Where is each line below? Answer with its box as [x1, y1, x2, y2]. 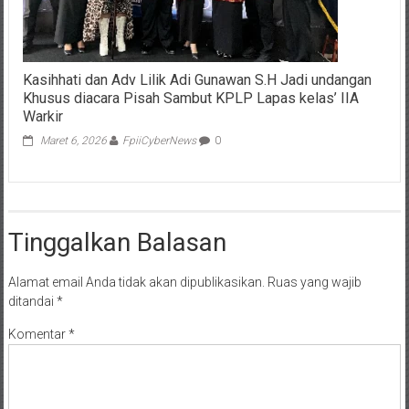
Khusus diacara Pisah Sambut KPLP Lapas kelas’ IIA [22, 89, 359, 108]
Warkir [22, 108, 63, 126]
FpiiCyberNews [121, 134, 196, 148]
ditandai [7, 294, 57, 309]
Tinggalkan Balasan [7, 227, 226, 258]
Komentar [7, 327, 68, 342]
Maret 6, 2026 [39, 134, 107, 148]
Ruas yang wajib [267, 275, 362, 290]
